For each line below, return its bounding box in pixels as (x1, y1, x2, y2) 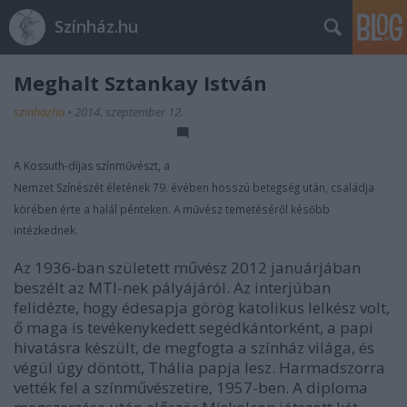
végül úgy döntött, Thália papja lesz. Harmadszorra (14, 357, 385, 378)
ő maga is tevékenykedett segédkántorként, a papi (14, 317, 373, 338)
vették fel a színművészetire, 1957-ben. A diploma (14, 377, 368, 398)
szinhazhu (14, 104, 67, 120)
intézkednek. (14, 223, 78, 237)
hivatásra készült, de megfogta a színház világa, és (14, 337, 374, 358)
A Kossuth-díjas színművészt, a (14, 158, 170, 174)
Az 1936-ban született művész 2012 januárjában (14, 257, 361, 278)
